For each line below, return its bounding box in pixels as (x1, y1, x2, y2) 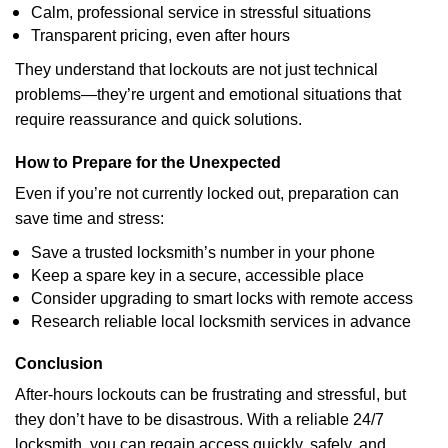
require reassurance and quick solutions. (15, 111, 302, 128)
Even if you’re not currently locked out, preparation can (15, 185, 399, 202)
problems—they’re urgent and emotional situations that (15, 86, 401, 103)
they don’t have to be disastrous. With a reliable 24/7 (15, 411, 384, 428)
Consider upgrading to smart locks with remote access (31, 290, 413, 307)
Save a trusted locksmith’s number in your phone (31, 244, 375, 261)
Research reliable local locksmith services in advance (31, 313, 411, 330)
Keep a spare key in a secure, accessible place (31, 267, 364, 284)
